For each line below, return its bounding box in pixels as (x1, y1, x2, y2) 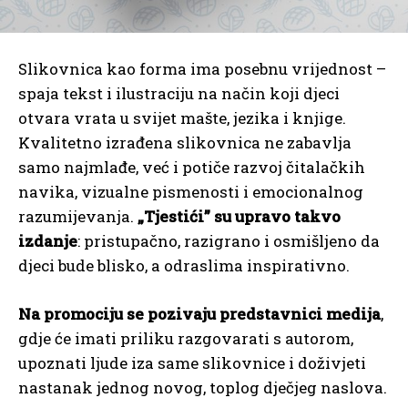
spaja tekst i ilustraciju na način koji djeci (18, 83, 340, 105)
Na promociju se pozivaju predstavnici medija (18, 303, 381, 325)
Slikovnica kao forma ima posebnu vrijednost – (18, 58, 386, 80)
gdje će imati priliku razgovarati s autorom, (18, 328, 353, 350)
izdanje (18, 230, 77, 252)
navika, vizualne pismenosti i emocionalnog (18, 181, 363, 203)
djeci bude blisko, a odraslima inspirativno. (18, 255, 350, 277)
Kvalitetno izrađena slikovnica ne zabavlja (18, 132, 352, 154)
